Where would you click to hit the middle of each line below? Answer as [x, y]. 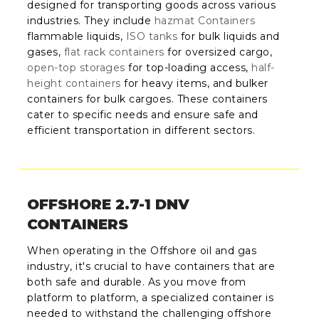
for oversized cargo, [218, 52]
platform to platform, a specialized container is [151, 298]
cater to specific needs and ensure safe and [143, 114]
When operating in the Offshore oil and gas [142, 251]
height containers [74, 83]
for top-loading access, [188, 67]
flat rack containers [114, 52]
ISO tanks [152, 36]
